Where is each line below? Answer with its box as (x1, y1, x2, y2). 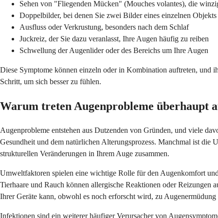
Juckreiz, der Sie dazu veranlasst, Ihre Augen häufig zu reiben (19, 35, 209, 43)
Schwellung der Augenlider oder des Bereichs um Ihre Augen (19, 46, 208, 55)
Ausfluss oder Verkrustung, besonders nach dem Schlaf (19, 23, 189, 32)
